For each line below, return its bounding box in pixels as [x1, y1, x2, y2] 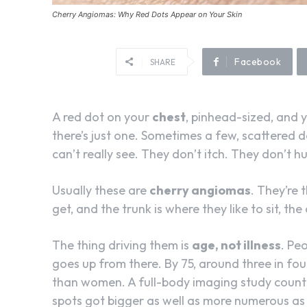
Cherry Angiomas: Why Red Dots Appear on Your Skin [52, 9, 242, 19]
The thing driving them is [52, 236, 192, 253]
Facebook [234, 55, 281, 68]
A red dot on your [52, 108, 152, 125]
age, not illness [192, 236, 281, 253]
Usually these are [52, 182, 149, 198]
